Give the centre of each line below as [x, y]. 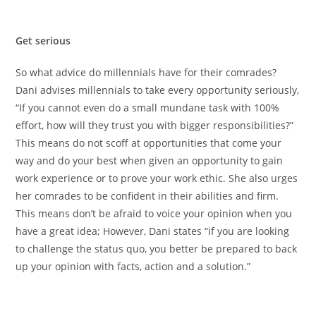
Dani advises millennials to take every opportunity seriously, [158, 90]
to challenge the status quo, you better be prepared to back [157, 248]
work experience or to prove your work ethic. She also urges [157, 178]
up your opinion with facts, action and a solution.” [133, 266]
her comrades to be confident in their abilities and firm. [147, 195]
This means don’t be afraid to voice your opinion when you [154, 213]
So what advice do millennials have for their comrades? [146, 72]
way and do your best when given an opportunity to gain [150, 160]
